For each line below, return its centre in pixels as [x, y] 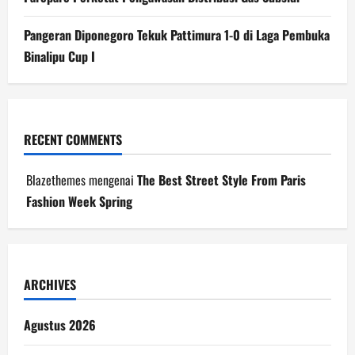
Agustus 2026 [60, 324]
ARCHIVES [50, 284]
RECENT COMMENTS [73, 139]
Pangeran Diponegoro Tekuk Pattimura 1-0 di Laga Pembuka [177, 34]
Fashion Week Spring [79, 201]
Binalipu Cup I [59, 56]
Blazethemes [56, 179]
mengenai [111, 179]
